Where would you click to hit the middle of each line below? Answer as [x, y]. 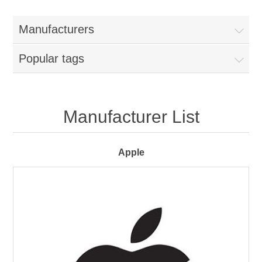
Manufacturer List [131, 117]
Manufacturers [57, 29]
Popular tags [52, 58]
